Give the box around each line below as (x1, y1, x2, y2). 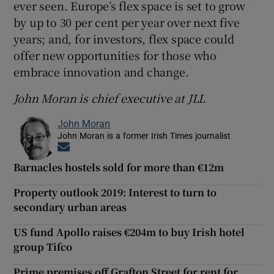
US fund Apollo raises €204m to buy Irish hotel (13, 224, 245, 239)
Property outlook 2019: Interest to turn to (13, 185, 217, 199)
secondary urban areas (13, 199, 127, 214)
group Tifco (13, 239, 73, 254)
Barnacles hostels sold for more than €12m (13, 160, 224, 174)
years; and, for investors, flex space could (13, 30, 234, 46)
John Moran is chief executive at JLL (13, 89, 206, 106)
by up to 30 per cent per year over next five (13, 13, 240, 30)
